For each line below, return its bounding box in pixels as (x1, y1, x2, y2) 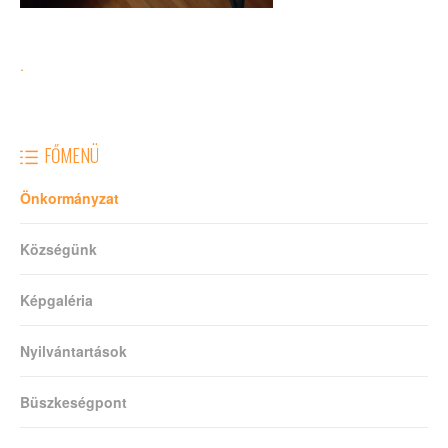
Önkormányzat (20, 187, 119, 208)
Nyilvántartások (20, 340, 127, 361)
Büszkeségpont (20, 391, 127, 412)
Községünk (20, 238, 97, 259)
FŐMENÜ (44, 141, 99, 168)
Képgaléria (20, 289, 93, 310)
